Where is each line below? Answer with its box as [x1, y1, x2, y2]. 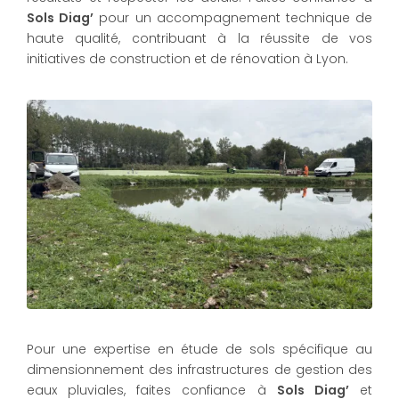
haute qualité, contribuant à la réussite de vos [27, 29, 372, 47]
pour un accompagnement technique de [94, 9, 373, 27]
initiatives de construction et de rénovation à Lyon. [27, 50, 348, 68]
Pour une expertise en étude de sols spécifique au [27, 340, 372, 359]
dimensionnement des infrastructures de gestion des [27, 361, 372, 379]
